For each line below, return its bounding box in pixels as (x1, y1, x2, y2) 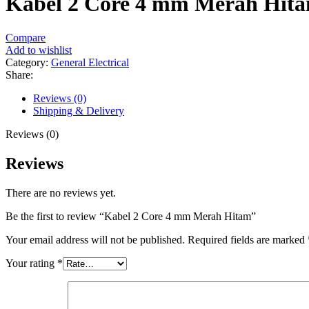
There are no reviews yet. (6, 186, 116, 199)
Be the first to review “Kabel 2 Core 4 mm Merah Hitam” (6, 210, 256, 222)
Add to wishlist (6, 43, 72, 56)
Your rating (6, 257, 57, 269)
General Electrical (51, 56, 129, 68)
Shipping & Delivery (33, 104, 124, 117)
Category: (6, 56, 48, 68)
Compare (6, 31, 46, 43)
